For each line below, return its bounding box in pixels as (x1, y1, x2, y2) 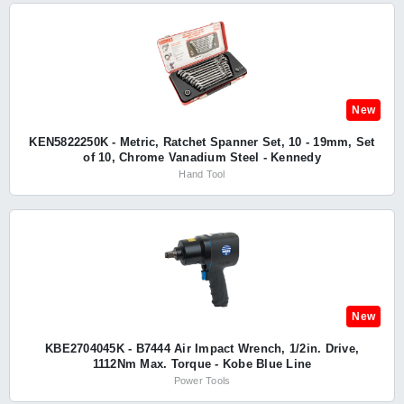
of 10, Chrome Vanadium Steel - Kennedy (83, 151, 321, 164)
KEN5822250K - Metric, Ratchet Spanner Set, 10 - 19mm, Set (29, 135, 375, 149)
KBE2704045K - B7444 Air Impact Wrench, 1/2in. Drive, (45, 342, 359, 355)
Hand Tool (179, 169, 225, 179)
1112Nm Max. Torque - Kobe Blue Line (92, 357, 312, 371)
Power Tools (173, 375, 231, 386)
